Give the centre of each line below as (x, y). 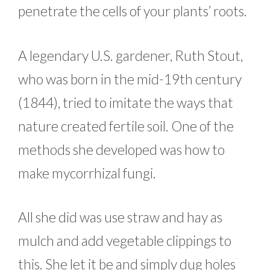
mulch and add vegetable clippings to (125, 241)
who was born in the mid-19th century (130, 79)
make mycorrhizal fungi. (87, 173)
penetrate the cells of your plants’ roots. (134, 11)
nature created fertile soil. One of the (126, 126)
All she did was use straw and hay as (120, 217)
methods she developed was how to (121, 149)
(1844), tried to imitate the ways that (126, 102)
